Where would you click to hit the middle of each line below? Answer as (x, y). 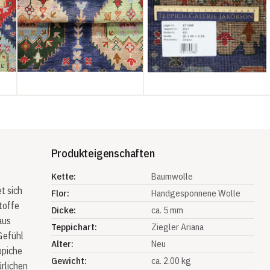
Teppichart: (74, 226)
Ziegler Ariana (177, 226)
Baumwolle (172, 176)
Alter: (62, 243)
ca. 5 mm (167, 209)
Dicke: (63, 209)
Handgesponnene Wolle (196, 193)
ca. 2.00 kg (171, 260)
